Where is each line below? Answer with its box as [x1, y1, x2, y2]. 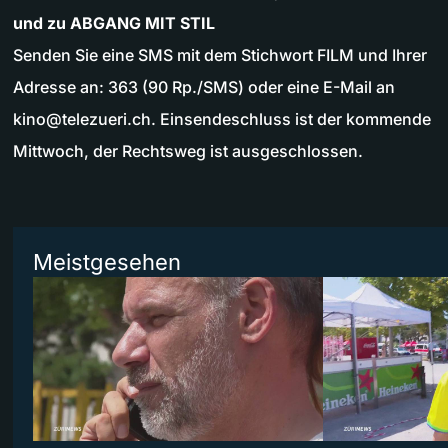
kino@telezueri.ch [13, 109, 151, 130]
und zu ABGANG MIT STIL [13, 13, 215, 34]
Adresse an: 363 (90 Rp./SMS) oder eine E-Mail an [13, 77, 395, 98]
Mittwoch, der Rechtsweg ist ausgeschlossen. [13, 141, 363, 162]
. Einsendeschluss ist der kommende [151, 109, 431, 130]
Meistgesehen [33, 249, 181, 276]
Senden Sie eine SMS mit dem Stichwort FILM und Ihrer [13, 45, 427, 66]
